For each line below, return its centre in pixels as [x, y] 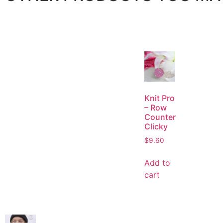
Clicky [156, 127]
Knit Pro [160, 98]
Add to [157, 163]
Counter [160, 117]
